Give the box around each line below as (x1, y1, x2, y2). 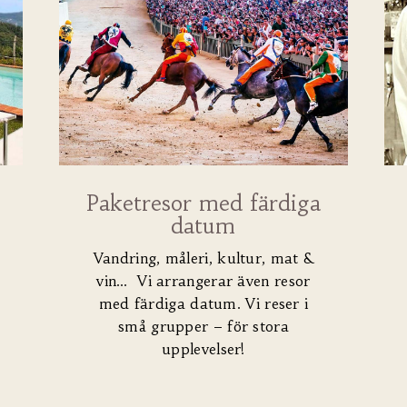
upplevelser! (162, 340, 245, 359)
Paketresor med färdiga (85, 191, 321, 217)
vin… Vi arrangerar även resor (96, 272, 311, 291)
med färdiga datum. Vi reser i (98, 294, 309, 313)
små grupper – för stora (118, 317, 289, 336)
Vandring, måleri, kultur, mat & (93, 249, 314, 268)
